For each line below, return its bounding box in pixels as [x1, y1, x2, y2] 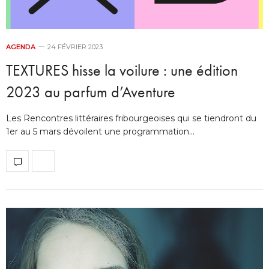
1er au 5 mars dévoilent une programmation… [6, 126, 195, 138]
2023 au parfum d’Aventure [6, 82, 175, 103]
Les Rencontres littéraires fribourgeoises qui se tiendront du [6, 113, 256, 124]
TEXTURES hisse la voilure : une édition [6, 60, 238, 81]
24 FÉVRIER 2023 [47, 43, 103, 52]
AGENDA [6, 43, 35, 52]
